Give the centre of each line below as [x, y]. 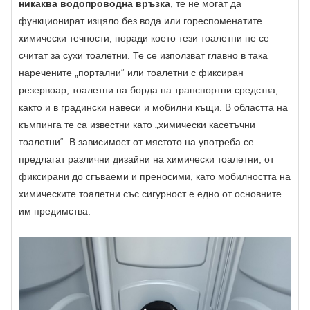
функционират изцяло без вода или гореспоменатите [140, 21]
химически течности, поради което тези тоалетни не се [144, 38]
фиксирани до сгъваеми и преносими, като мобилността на [155, 177]
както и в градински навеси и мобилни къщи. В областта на [153, 108]
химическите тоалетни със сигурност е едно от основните [150, 194]
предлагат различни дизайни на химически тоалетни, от [146, 159]
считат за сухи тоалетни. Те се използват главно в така [143, 56]
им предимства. [55, 211]
